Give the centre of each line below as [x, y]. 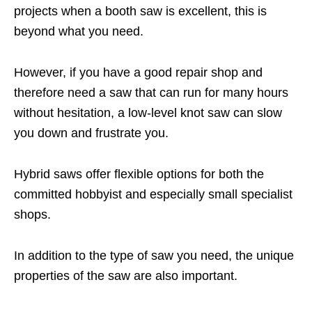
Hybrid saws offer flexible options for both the [139, 174]
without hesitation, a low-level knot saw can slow [148, 113]
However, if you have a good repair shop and [138, 73]
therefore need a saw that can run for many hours [151, 93]
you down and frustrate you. [91, 133]
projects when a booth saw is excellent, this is [140, 11]
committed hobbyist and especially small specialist [153, 195]
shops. [32, 215]
